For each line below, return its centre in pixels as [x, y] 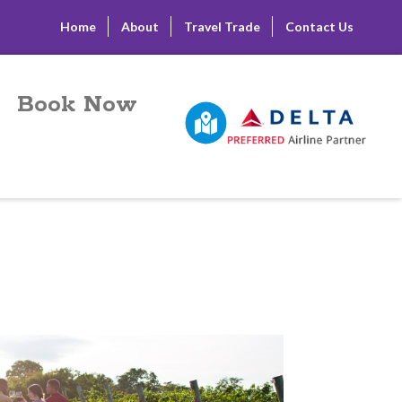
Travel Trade [222, 26]
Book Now [78, 105]
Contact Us [319, 26]
